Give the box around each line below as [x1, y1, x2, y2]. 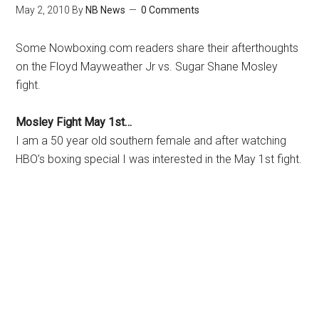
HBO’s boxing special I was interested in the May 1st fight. [16, 152, 303, 166]
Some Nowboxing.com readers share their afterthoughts [16, 41, 299, 55]
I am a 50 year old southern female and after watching [16, 134, 287, 147]
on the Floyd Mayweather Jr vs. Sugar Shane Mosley [16, 60, 278, 73]
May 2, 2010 [16, 4, 70, 16]
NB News [85, 4, 126, 16]
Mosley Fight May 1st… [16, 115, 132, 129]
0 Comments [141, 4, 200, 16]
